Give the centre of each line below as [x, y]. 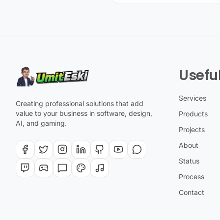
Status [189, 161]
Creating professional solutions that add [80, 103]
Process [192, 177]
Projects [192, 129]
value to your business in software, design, [84, 113]
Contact [192, 192]
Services [192, 98]
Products [193, 114]
